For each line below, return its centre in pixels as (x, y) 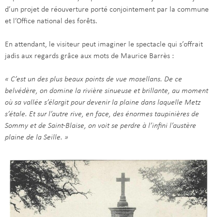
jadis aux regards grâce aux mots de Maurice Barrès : (89, 56)
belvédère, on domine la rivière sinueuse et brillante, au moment (107, 91)
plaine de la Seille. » (37, 138)
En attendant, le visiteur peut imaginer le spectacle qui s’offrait (104, 45)
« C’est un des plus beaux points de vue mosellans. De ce (93, 80)
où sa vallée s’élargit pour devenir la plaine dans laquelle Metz (103, 103)
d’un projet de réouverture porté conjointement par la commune (107, 10)
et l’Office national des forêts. (51, 22)
